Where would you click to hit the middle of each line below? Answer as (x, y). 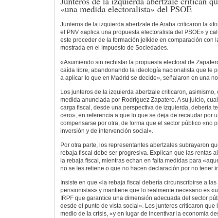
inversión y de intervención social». (107, 131)
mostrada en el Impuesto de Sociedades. (114, 48)
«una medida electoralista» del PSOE (126, 9)
